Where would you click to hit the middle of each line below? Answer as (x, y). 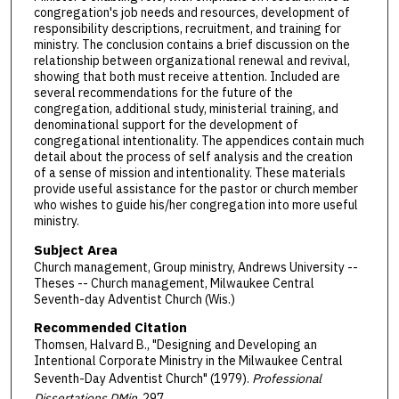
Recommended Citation (110, 328)
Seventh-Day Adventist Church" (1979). (142, 379)
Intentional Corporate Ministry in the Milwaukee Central (188, 361)
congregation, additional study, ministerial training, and (186, 109)
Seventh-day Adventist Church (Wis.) (134, 299)
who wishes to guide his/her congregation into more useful (195, 205)
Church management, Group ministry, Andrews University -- (195, 267)
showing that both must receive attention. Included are (187, 77)
